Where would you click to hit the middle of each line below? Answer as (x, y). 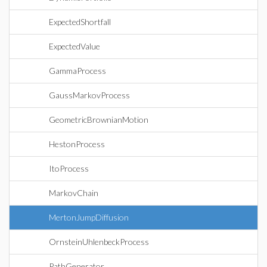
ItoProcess (69, 168)
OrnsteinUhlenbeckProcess (99, 242)
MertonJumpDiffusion (89, 217)
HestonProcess (77, 144)
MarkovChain (74, 193)
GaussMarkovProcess (89, 95)
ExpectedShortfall (80, 22)
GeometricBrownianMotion (99, 119)
